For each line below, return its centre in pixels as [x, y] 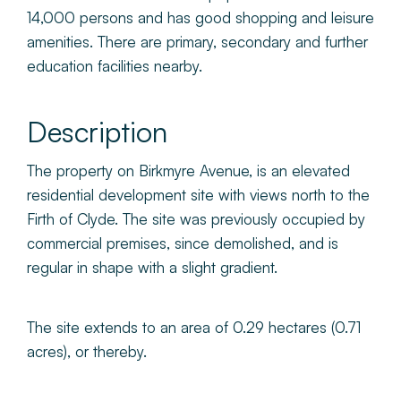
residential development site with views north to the [198, 194]
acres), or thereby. [87, 351]
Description [97, 131]
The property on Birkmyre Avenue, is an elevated [188, 170]
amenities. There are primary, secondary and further [197, 41]
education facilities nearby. [115, 65]
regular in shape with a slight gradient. [152, 267]
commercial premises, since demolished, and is [183, 243]
